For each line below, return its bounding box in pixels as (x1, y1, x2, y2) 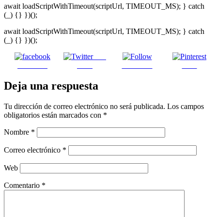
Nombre (4, 127, 31, 136)
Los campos (167, 102, 204, 110)
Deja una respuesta (4, 79, 98, 93)
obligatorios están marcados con (4, 110, 103, 119)
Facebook (17, 61, 47, 70)
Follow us (122, 61, 153, 70)
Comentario (4, 181, 42, 189)
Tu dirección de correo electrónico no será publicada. (4, 102, 165, 110)
